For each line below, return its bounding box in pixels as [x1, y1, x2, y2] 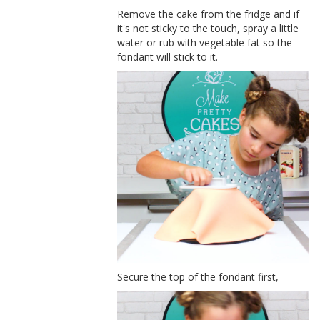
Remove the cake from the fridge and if [117, 6, 300, 21]
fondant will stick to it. [117, 49, 219, 64]
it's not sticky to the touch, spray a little [117, 21, 299, 35]
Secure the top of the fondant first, [117, 270, 279, 284]
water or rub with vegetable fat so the [117, 35, 293, 49]
